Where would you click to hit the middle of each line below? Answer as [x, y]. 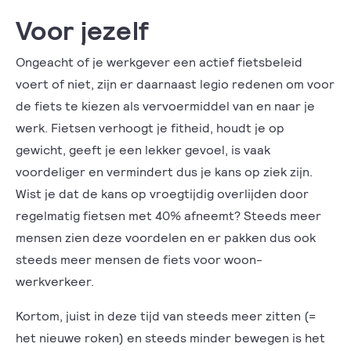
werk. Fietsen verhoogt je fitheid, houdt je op [150, 127]
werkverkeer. [55, 281]
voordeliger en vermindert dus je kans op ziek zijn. [164, 171]
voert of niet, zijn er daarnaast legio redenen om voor [175, 83]
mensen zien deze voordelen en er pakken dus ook [166, 237]
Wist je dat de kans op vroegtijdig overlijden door [162, 193]
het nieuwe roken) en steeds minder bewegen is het [170, 337]
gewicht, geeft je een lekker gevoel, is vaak [143, 149]
